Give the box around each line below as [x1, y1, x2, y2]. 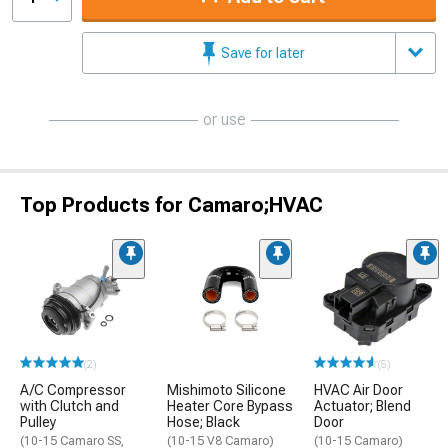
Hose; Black [167, 414, 240, 430]
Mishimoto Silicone [167, 382, 286, 398]
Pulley [20, 414, 56, 430]
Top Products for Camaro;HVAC [20, 192, 323, 217]
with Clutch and [20, 398, 119, 414]
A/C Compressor [20, 382, 126, 398]
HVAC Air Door [314, 382, 403, 398]
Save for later [218, 44, 305, 61]
